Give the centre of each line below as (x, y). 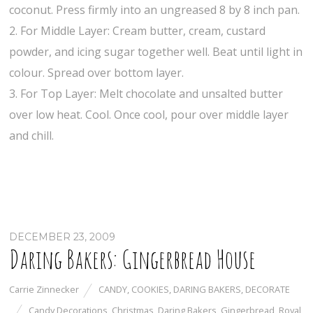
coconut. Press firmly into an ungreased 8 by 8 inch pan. (155, 10)
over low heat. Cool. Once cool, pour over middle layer (149, 115)
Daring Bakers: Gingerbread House (133, 260)
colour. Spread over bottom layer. (97, 73)
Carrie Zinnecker (44, 290)
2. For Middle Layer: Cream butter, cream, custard (138, 31)
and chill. (32, 136)
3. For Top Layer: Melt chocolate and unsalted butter (146, 94)
